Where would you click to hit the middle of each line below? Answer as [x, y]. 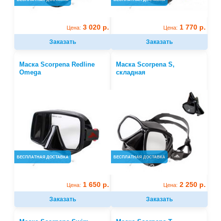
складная [130, 73]
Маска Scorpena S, [145, 65]
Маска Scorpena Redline [57, 65]
